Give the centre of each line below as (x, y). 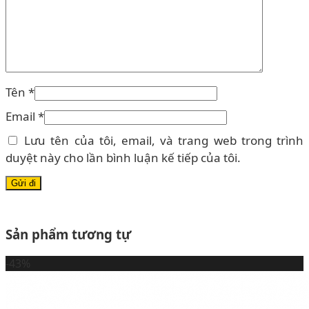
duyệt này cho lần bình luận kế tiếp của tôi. (123, 157)
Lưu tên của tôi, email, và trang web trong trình (164, 140)
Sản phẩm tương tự (68, 234)
